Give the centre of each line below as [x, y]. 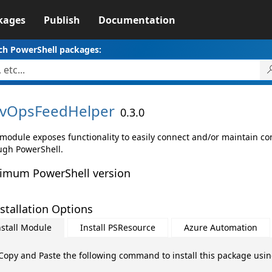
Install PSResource [117, 227]
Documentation [137, 20]
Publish [62, 20]
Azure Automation [220, 227]
